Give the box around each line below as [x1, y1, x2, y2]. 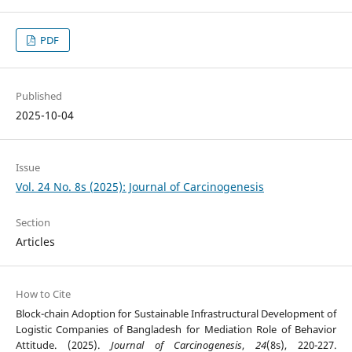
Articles [15, 234, 55, 250]
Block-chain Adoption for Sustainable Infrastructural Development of [15, 306, 337, 321]
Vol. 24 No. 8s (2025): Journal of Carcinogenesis [15, 179, 264, 195]
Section [15, 215, 50, 230]
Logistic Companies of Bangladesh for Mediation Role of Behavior [15, 322, 337, 337]
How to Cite [15, 287, 71, 302]
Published [15, 89, 62, 104]
